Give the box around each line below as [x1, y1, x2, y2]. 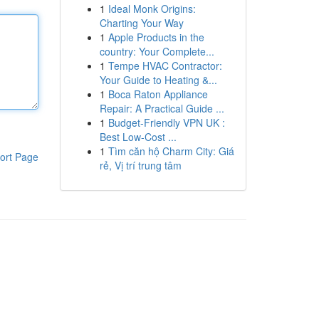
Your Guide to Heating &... [99, 73, 217, 87]
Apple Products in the [108, 30, 204, 44]
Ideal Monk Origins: [108, 1, 196, 16]
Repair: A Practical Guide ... [99, 101, 224, 115]
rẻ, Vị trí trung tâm [99, 158, 182, 172]
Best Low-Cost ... [99, 130, 177, 144]
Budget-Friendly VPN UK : [108, 115, 225, 130]
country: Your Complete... [99, 44, 214, 58]
